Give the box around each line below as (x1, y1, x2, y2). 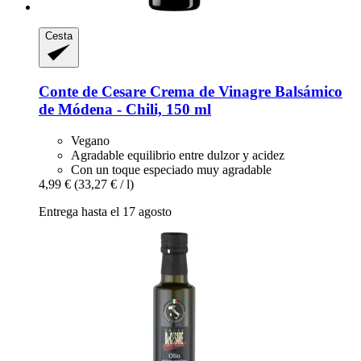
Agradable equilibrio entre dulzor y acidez (71, 147, 284, 162)
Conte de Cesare (39, 82, 146, 100)
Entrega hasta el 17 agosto (39, 204, 172, 218)
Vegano (71, 133, 110, 147)
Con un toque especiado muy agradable (71, 162, 272, 176)
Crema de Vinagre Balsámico (146, 82, 342, 100)
